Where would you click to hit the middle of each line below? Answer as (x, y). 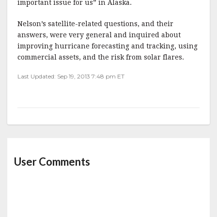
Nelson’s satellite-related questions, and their (95, 24)
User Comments (52, 161)
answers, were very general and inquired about (99, 35)
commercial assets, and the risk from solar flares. (101, 57)
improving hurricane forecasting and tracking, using (108, 46)
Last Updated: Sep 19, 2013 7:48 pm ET (71, 76)
